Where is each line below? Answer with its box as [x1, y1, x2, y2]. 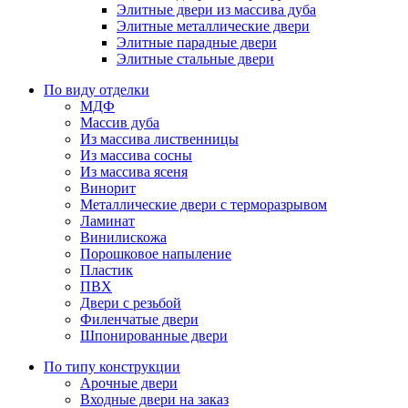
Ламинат [80, 213, 135, 229]
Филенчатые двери [80, 311, 199, 328]
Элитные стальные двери [117, 51, 274, 67]
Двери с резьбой [80, 295, 181, 311]
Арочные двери [80, 375, 178, 392]
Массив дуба [80, 115, 159, 131]
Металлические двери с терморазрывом [80, 197, 327, 213]
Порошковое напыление [80, 246, 231, 262]
